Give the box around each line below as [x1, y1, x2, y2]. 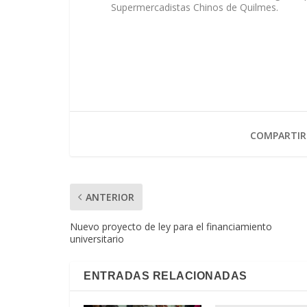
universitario [70, 232, 124, 245]
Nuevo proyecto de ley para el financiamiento [70, 219, 272, 233]
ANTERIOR [86, 190, 134, 204]
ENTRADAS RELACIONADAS [84, 269, 247, 282]
